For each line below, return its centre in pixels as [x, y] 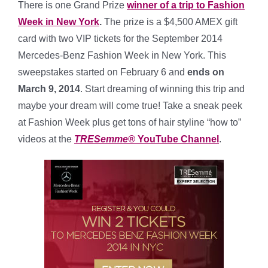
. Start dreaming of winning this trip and [162, 89]
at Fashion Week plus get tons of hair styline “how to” [130, 122]
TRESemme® [106, 139]
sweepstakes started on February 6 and [103, 72]
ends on [206, 72]
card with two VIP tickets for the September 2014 [120, 38]
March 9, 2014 [49, 89]
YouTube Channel [178, 139]
